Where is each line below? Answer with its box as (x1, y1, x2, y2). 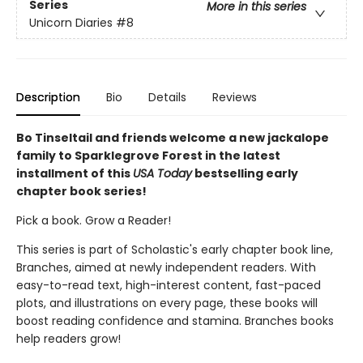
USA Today (133, 165, 192, 181)
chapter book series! (16, 183, 147, 199)
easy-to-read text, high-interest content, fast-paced (16, 277, 321, 293)
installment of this (16, 165, 133, 181)
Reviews (212, 89, 257, 105)
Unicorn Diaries (29, 15, 113, 32)
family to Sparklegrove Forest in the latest (16, 147, 280, 164)
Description (16, 89, 80, 105)
